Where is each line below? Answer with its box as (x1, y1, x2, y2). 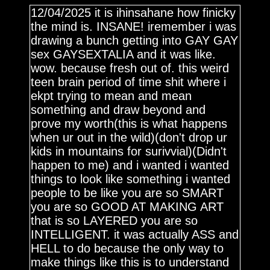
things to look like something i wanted (31, 172, 231, 186)
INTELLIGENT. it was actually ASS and (31, 228, 239, 241)
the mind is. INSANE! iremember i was (31, 20, 237, 33)
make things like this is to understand (31, 256, 230, 269)
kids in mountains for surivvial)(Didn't (31, 145, 227, 158)
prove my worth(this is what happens (31, 117, 228, 130)
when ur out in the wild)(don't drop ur (31, 131, 228, 144)
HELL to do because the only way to (31, 242, 224, 255)
